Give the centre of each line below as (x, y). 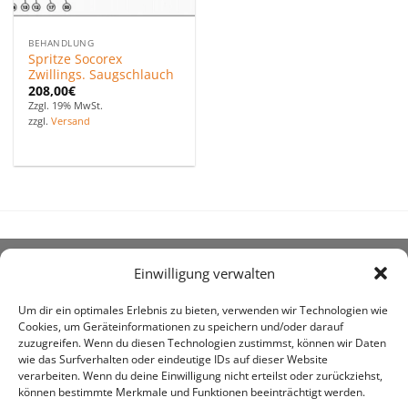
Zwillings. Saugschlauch (102, 74)
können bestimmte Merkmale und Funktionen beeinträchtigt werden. (192, 393)
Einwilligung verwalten (204, 274)
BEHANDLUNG (61, 43)
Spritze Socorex (76, 58)
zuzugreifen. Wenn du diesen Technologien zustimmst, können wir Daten (202, 343)
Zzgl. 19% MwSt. (66, 106)
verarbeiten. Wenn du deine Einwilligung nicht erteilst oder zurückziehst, (200, 376)
